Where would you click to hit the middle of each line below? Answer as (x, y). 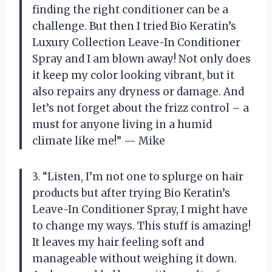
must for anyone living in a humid (122, 124)
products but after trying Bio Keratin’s (131, 193)
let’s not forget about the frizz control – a (141, 108)
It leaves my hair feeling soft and (118, 242)
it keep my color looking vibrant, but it (133, 75)
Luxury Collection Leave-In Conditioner (136, 42)
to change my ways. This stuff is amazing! (141, 226)
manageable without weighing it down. (134, 258)
